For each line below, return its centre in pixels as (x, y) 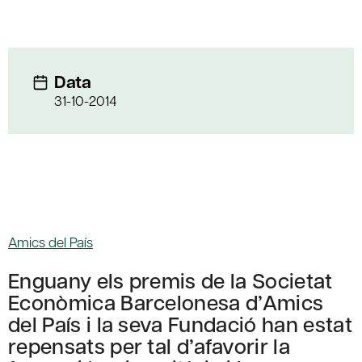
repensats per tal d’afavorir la (149, 345)
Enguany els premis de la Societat (170, 280)
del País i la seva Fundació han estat (180, 323)
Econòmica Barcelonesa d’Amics (166, 301)
